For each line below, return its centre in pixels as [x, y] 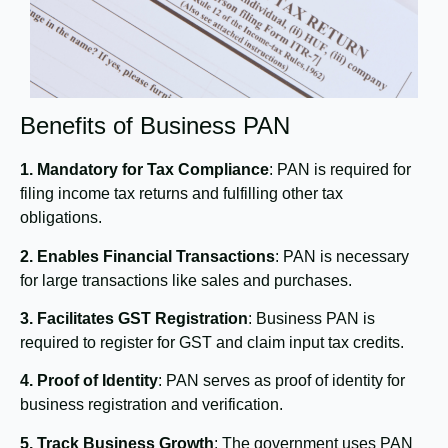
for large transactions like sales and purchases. [186, 280]
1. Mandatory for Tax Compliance [144, 170]
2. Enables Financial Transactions [147, 256]
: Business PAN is [311, 318]
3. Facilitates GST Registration [134, 318]
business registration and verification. [151, 405]
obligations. [61, 218]
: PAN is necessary [342, 256]
